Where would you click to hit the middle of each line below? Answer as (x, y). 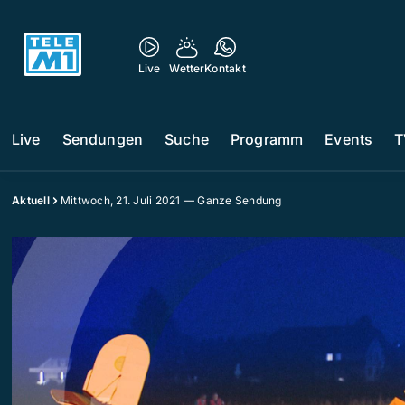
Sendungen (103, 139)
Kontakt (225, 68)
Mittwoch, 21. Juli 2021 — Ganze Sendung (171, 200)
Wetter (187, 68)
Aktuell (31, 200)
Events (349, 139)
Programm (267, 139)
